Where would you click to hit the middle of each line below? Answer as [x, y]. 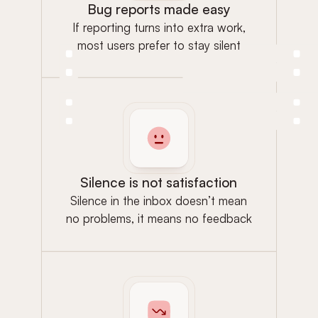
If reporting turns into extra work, [159, 27]
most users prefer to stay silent [159, 45]
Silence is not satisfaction [159, 183]
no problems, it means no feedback [159, 219]
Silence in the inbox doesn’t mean [159, 201]
